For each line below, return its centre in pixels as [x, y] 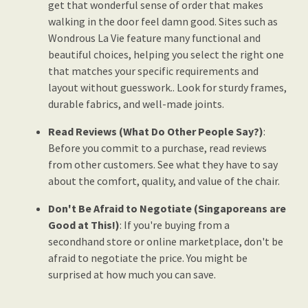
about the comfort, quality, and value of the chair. [164, 181]
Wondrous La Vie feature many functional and [154, 38]
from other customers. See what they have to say [163, 165]
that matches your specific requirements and [153, 71]
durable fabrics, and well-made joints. [136, 104]
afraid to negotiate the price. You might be [148, 258]
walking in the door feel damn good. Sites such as [163, 22]
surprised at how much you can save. [132, 275]
